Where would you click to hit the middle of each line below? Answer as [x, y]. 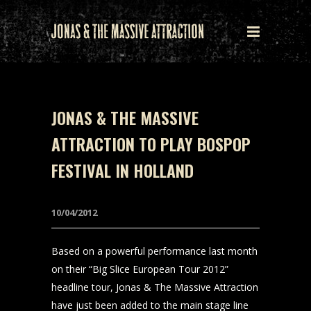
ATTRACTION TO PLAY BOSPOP [151, 144]
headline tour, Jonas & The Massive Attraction [155, 287]
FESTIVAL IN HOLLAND [123, 170]
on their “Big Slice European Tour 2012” [140, 269]
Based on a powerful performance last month [154, 251]
